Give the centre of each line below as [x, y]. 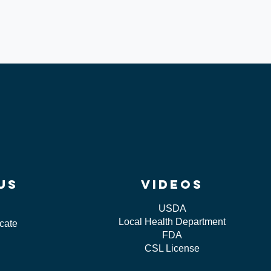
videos [172, 184]
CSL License [172, 249]
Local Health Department [172, 222]
